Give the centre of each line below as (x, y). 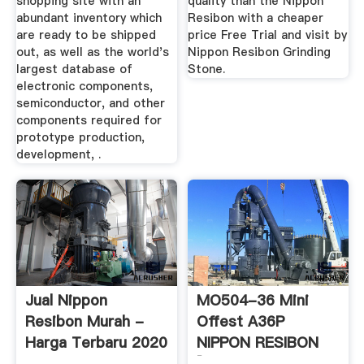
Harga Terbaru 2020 (96, 342)
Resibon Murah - (84, 321)
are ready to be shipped (86, 35)
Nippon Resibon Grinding (260, 52)
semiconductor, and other (90, 104)
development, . (58, 155)
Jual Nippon (66, 300)
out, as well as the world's (92, 52)
